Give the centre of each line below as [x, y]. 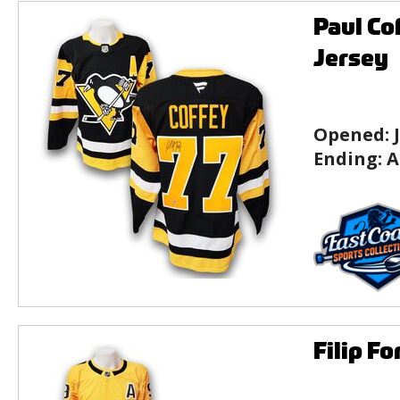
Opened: [354, 135]
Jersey [351, 58]
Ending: [350, 159]
